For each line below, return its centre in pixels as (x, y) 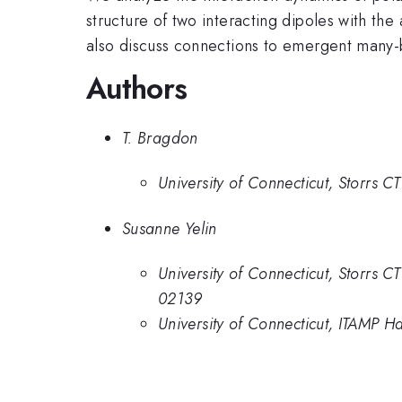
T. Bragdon (160, 138)
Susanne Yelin (170, 228)
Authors (137, 89)
